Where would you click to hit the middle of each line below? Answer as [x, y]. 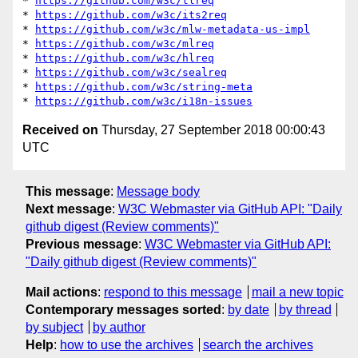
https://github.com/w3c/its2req [131, 15]
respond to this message [173, 292]
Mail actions [62, 292]
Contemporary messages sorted [123, 309]
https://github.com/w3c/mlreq [125, 44]
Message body [158, 191]
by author [119, 327]
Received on [60, 130]
